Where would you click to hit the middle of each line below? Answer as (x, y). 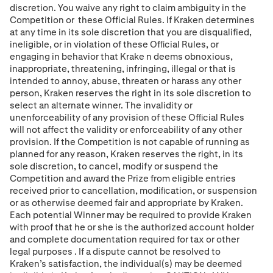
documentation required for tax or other (155, 239)
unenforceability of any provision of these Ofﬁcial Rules (127, 117)
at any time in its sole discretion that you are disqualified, (131, 32)
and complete (40, 239)
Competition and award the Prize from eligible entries (123, 178)
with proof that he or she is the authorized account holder (132, 227)
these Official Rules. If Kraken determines (165, 19)
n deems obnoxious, (190, 56)
